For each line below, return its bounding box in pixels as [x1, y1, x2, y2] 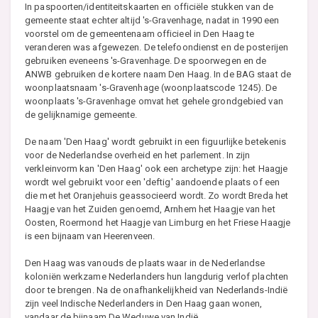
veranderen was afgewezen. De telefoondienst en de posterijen [25, 41, 289, 53]
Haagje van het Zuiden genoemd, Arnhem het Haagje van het [25, 203, 275, 214]
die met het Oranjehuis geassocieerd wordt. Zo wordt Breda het [25, 190, 289, 201]
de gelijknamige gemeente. [25, 109, 138, 120]
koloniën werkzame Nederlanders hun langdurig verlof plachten [25, 270, 289, 282]
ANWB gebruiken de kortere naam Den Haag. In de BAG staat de [25, 68, 291, 79]
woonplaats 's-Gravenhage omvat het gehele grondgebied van [25, 95, 283, 106]
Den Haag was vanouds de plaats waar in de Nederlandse [25, 257, 265, 268]
